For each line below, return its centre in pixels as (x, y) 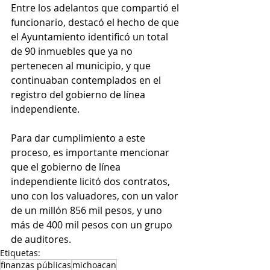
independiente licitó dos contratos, (92, 181)
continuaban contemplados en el (87, 80)
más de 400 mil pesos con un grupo (93, 224)
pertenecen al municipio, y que (82, 65)
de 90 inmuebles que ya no (73, 51)
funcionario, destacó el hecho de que (96, 22)
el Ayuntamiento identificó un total (91, 36)
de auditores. (41, 239)
